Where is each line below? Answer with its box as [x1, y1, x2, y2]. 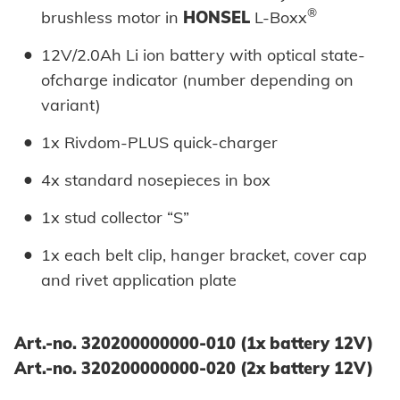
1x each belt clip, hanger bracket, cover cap [41, 245, 367, 266]
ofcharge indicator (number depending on [41, 70, 354, 91]
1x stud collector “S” [41, 207, 189, 229]
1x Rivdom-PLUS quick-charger [41, 132, 278, 154]
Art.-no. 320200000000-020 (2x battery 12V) [14, 358, 373, 379]
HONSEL [183, 7, 250, 29]
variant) [41, 95, 101, 116]
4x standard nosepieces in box [41, 170, 271, 191]
